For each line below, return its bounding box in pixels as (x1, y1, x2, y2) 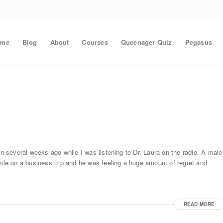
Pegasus (185, 37, 212, 47)
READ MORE (183, 201, 215, 208)
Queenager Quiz (120, 37, 172, 47)
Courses (82, 37, 108, 47)
